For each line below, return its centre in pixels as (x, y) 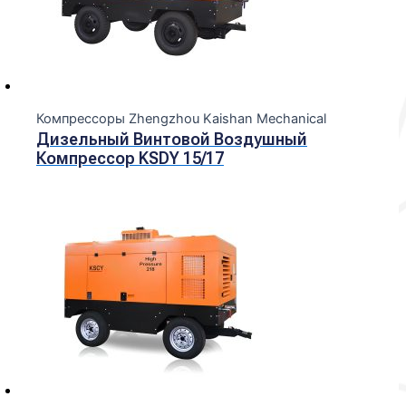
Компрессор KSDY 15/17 (130, 159)
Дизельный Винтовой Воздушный (171, 140)
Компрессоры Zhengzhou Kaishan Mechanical (181, 119)
